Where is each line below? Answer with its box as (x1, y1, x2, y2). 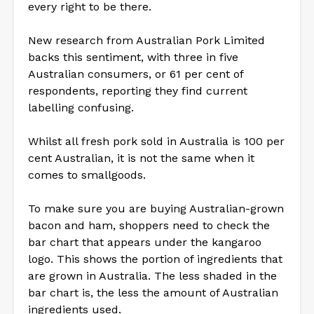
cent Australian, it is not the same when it (28, 151, 254, 165)
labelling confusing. (28, 100, 134, 114)
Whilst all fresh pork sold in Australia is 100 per (28, 134, 285, 148)
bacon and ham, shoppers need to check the (28, 218, 270, 232)
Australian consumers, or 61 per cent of (28, 67, 243, 81)
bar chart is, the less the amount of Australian (28, 285, 278, 299)
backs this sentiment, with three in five (28, 50, 238, 64)
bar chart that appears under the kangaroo (28, 235, 261, 249)
